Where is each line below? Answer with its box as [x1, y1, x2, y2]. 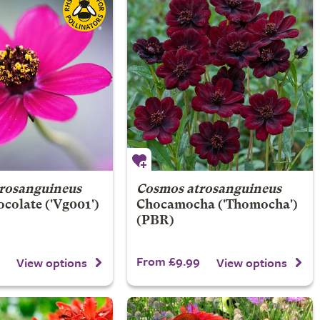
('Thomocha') [214, 199, 298, 211]
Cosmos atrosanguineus [136, 184, 281, 196]
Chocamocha [136, 199, 215, 211]
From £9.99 [136, 252, 200, 270]
